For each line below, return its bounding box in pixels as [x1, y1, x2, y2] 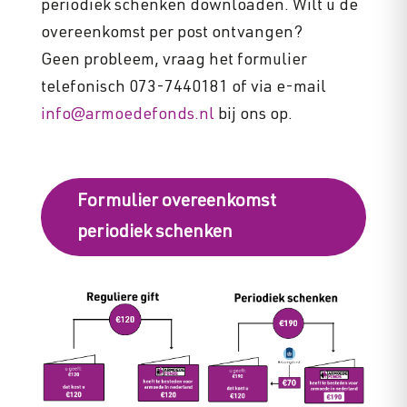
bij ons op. [213, 107, 293, 124]
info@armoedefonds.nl [40, 107, 214, 124]
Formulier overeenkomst [76, 194, 276, 212]
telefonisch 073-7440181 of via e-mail [40, 80, 326, 96]
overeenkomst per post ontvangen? [40, 25, 303, 42]
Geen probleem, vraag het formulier [40, 53, 307, 69]
